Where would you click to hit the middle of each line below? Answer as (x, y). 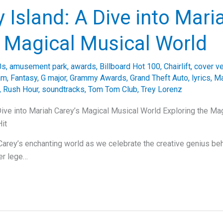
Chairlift (177, 66)
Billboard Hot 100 (130, 66)
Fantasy (24, 78)
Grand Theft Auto (159, 78)
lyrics (201, 78)
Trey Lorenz (162, 89)
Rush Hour (21, 89)
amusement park (38, 66)
